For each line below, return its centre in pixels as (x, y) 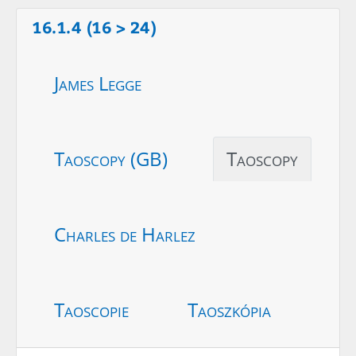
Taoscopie (91, 309)
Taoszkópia (229, 309)
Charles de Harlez (125, 234)
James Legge (98, 83)
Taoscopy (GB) (111, 158)
